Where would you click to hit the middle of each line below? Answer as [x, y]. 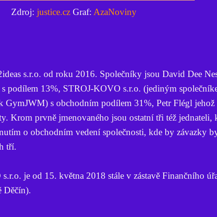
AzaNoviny [115, 12]
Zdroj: [23, 12]
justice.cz [52, 12]
